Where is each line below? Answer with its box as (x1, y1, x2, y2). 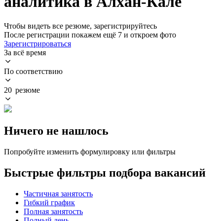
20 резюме (4, 85, 40, 94)
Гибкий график (24, 198, 75, 207)
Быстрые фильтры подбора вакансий (4, 166, 206, 179)
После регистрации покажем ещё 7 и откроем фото (4, 30, 176, 39)
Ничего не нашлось (4, 124, 109, 137)
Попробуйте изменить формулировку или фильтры (4, 147, 176, 156)
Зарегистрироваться (4, 39, 71, 48)
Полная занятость (24, 207, 83, 216)
